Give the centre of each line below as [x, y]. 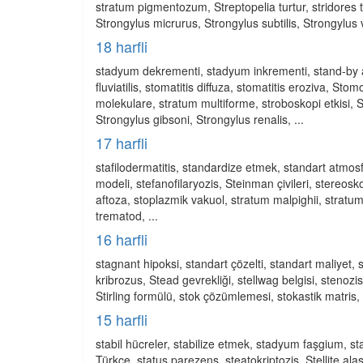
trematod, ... [127, 216]
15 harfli [122, 319]
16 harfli [122, 239]
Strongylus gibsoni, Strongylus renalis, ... [200, 119]
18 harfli [122, 46]
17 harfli [122, 143]
